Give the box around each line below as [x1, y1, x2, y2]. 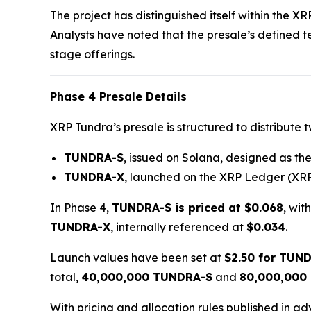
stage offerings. [50, 47, 135, 62]
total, [50, 270, 81, 285]
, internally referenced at [110, 220, 246, 235]
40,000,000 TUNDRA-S [81, 270, 212, 285]
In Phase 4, [50, 201, 112, 215]
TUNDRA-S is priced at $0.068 [112, 201, 283, 215]
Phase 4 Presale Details [50, 90, 187, 104]
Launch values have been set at [50, 251, 224, 265]
